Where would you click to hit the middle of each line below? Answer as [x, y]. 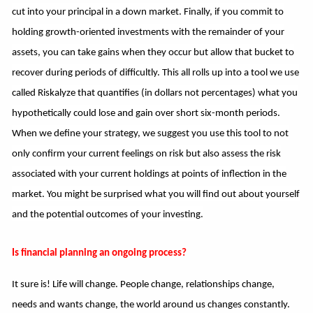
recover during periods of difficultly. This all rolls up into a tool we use [156, 73]
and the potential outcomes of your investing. [108, 214]
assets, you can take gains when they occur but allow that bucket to [153, 52]
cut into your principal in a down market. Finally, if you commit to [148, 12]
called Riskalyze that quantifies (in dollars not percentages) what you [155, 93]
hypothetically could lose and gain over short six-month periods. [146, 113]
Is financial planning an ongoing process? [100, 253]
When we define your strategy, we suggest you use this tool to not [151, 133]
